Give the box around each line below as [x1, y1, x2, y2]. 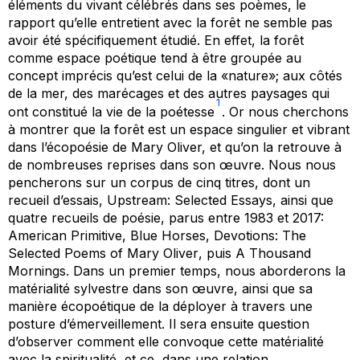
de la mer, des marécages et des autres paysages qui [8, 84, 329, 101]
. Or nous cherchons [222, 104, 349, 121]
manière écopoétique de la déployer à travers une [8, 298, 313, 315]
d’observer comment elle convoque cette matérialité [8, 333, 324, 350]
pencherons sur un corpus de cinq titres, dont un [8, 174, 310, 191]
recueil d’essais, [8, 192, 107, 209]
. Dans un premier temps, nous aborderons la [66, 263, 346, 280]
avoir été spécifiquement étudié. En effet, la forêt [8, 31, 304, 48]
